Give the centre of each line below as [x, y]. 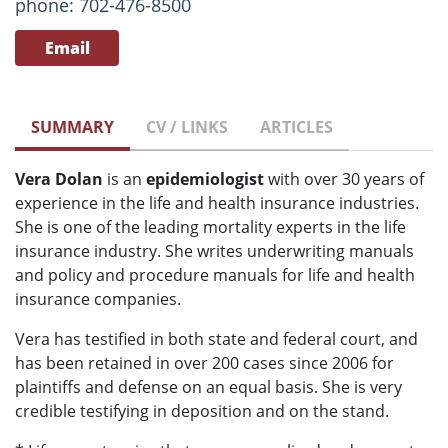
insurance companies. [98, 299]
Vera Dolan [59, 179]
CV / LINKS [187, 127]
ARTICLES [296, 127]
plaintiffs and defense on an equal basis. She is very [208, 387]
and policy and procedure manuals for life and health [215, 275]
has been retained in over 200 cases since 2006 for [204, 363]
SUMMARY [72, 127]
